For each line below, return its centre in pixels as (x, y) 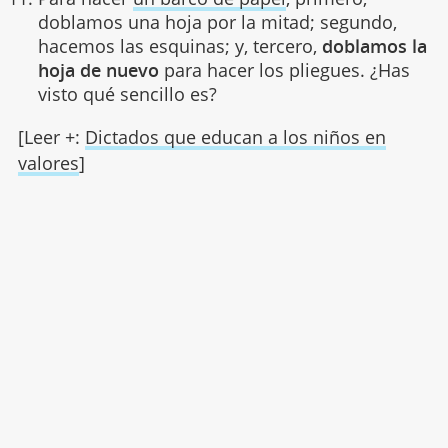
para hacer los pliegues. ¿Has (284, 69)
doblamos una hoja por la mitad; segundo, (217, 21)
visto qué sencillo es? (127, 93)
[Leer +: (51, 136)
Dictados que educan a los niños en (235, 136)
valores (48, 162)
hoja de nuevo (98, 69)
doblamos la (374, 45)
